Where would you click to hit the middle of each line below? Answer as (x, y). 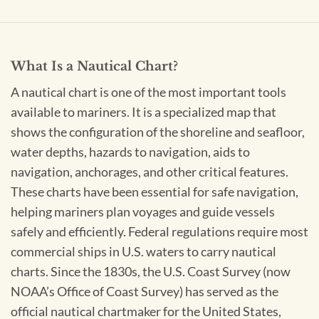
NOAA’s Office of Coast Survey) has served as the (145, 292)
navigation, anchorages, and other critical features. (150, 172)
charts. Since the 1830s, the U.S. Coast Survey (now (151, 272)
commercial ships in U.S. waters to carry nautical (143, 252)
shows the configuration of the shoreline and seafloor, (158, 132)
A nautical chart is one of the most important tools (148, 93)
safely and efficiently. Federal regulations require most (159, 232)
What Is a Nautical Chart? (94, 67)
